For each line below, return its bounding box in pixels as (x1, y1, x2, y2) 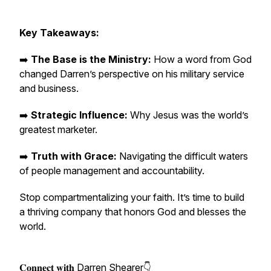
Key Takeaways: (19, 27, 99, 39)
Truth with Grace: (28, 150, 117, 162)
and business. (19, 82, 79, 94)
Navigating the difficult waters (117, 150, 248, 162)
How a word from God (151, 53, 252, 65)
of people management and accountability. (19, 165, 204, 177)
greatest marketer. (19, 123, 97, 135)
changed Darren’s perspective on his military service (19, 68, 244, 80)
